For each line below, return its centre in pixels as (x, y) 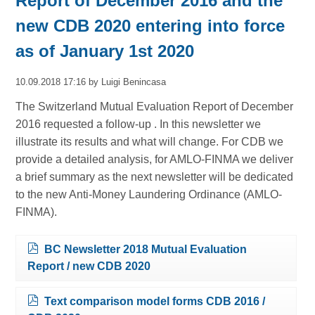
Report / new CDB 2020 (89, 266)
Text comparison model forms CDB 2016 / (155, 302)
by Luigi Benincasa (126, 82)
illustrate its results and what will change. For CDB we (150, 142)
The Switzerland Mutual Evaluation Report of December (155, 107)
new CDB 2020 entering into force (150, 25)
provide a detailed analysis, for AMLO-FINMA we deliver (155, 160)
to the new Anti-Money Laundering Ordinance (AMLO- (149, 195)
